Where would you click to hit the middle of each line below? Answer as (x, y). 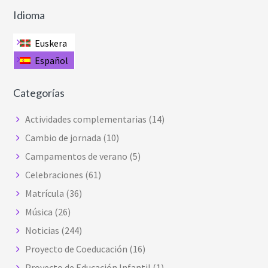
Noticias (42, 230)
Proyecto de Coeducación (77, 249)
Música (39, 211)
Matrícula (45, 193)
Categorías (39, 92)
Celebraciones (54, 174)
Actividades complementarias (86, 119)
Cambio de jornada (63, 137)
